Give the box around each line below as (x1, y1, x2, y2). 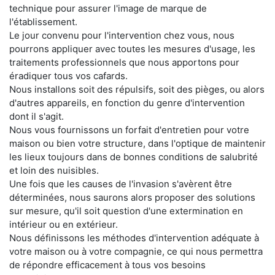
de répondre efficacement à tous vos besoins (9, 259, 206, 271)
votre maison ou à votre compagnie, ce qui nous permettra (9, 246, 263, 257)
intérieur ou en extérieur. (9, 219, 118, 230)
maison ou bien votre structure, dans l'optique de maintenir (9, 137, 266, 149)
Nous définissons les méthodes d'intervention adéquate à (9, 232, 259, 244)
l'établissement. (9, 16, 77, 28)
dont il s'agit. (9, 110, 64, 122)
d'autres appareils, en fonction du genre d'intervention (9, 97, 245, 109)
